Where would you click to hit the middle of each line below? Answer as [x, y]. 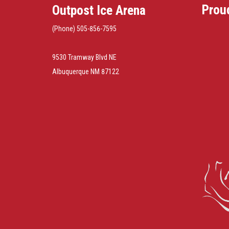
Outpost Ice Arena [99, 10]
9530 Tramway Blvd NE [84, 57]
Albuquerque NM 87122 [86, 71]
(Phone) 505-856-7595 [84, 28]
